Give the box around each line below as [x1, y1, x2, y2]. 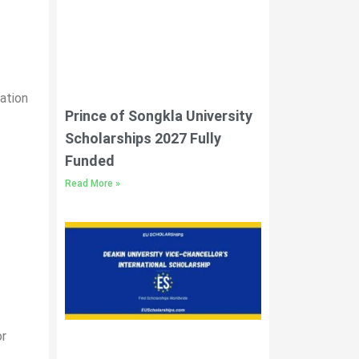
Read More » [65, 177, 120, 189]
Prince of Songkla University [65, 107, 252, 124]
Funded [65, 151, 115, 169]
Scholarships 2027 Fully [65, 129, 221, 147]
